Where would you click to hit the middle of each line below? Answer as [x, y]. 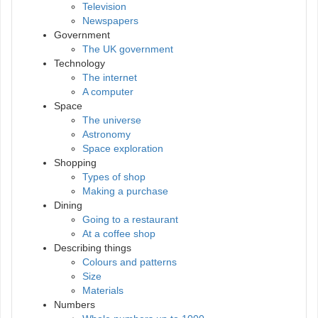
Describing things [93, 247]
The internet [110, 77]
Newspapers [110, 20]
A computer [108, 91]
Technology [79, 63]
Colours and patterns [130, 262]
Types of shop [114, 176]
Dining [68, 205]
